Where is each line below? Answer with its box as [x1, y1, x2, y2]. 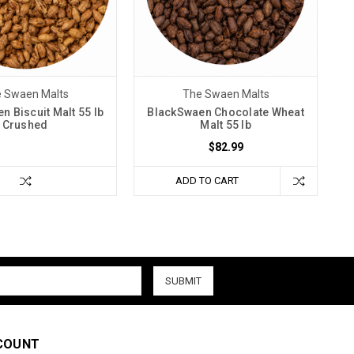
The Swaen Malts [182, 87, 269, 100]
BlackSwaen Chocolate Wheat [147, 105, 304, 119]
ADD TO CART [175, 174, 239, 186]
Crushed [2, 118, 48, 131]
